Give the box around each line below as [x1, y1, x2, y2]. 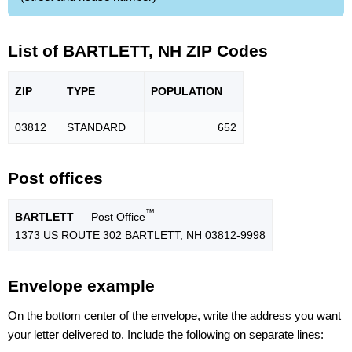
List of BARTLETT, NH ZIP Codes [8, 41, 268, 60]
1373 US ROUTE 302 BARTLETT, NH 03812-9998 [15, 228, 266, 241]
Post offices [8, 169, 103, 188]
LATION [181, 85, 222, 98]
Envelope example [8, 277, 155, 295]
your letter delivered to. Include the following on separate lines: [8, 327, 324, 341]
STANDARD [67, 121, 126, 134]
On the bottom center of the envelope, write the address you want [8, 308, 341, 322]
